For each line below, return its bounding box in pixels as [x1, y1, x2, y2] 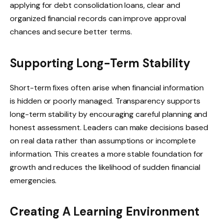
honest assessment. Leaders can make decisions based [10, 122, 208, 133]
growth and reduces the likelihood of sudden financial [10, 162, 200, 172]
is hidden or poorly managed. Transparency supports [10, 95, 200, 106]
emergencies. [10, 175, 57, 186]
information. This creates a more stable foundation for [10, 148, 204, 159]
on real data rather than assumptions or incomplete [10, 135, 196, 146]
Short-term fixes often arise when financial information [10, 82, 204, 93]
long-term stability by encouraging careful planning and [10, 109, 208, 119]
